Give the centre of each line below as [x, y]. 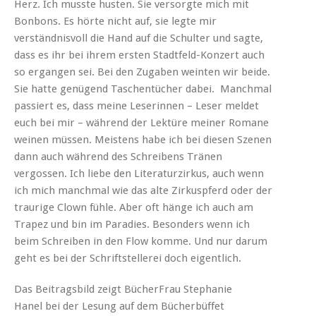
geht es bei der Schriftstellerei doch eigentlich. [128, 258]
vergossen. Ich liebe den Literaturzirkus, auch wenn [139, 173]
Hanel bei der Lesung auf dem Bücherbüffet [119, 306]
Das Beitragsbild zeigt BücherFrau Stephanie [123, 289]
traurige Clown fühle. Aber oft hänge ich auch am [134, 207]
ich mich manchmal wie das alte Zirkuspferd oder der [143, 190]
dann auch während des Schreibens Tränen [118, 156]
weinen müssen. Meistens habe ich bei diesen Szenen [143, 139]
